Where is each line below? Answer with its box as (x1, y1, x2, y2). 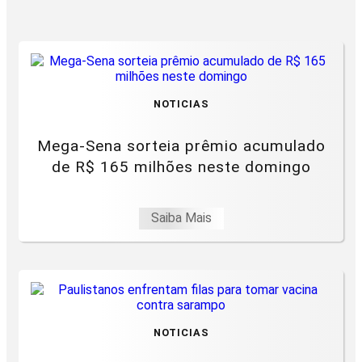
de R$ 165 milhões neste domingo (51, 158, 311, 176)
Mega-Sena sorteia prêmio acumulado (36, 137, 326, 155)
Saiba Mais (150, 210, 212, 226)
